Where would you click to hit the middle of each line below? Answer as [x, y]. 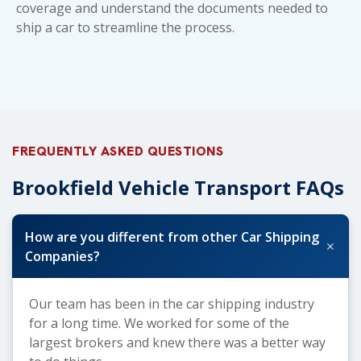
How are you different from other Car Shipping [172, 237]
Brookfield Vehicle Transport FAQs [178, 187]
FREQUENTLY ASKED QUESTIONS [118, 151]
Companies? [62, 256]
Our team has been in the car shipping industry [172, 303]
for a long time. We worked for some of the [159, 323]
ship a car [45, 27]
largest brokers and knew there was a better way [177, 342]
